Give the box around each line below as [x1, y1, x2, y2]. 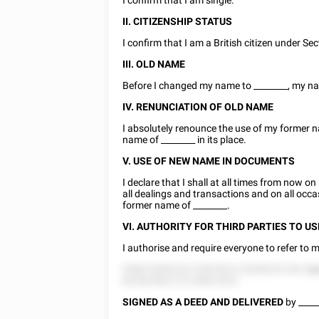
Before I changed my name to [122, 80, 254, 91]
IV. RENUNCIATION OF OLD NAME [122, 101, 274, 113]
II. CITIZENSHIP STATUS [122, 16, 233, 27]
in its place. [195, 134, 247, 145]
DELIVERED [232, 296, 284, 308]
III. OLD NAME [122, 58, 186, 70]
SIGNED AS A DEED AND [122, 296, 231, 308]
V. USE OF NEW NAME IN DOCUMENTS [122, 155, 296, 167]
